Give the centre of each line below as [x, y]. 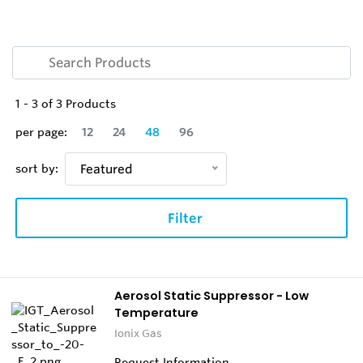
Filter [185, 218]
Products [89, 103]
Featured [107, 169]
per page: [41, 132]
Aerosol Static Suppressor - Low [211, 296]
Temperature [156, 313]
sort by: [37, 168]
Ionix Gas [138, 333]
